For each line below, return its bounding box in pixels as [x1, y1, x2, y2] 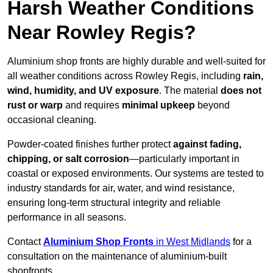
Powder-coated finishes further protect [7, 139, 173, 150]
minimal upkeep [122, 100, 195, 111]
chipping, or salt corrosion [7, 154, 129, 165]
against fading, [173, 139, 241, 150]
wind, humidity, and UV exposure [7, 85, 159, 96]
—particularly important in [129, 154, 239, 165]
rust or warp [7, 100, 65, 111]
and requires [65, 100, 122, 111]
